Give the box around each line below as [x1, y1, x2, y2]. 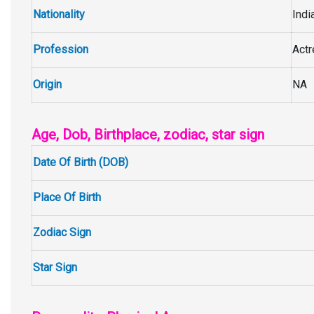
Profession [33, 43, 88, 56]
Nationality [33, 8, 85, 21]
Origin [33, 78, 62, 91]
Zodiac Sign [33, 226, 91, 239]
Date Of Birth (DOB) [33, 156, 128, 169]
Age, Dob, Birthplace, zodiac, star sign [32, 126, 264, 143]
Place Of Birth [33, 191, 101, 204]
